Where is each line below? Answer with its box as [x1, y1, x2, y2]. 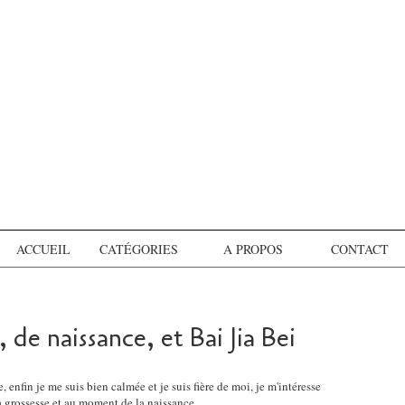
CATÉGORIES [99, 240, 178, 258]
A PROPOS [222, 240, 283, 258]
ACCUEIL [16, 240, 71, 258]
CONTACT [331, 240, 389, 258]
